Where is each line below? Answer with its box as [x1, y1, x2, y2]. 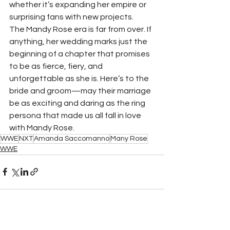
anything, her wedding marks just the [9, 37, 149, 46]
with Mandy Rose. [9, 123, 74, 132]
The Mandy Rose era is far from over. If [9, 25, 153, 33]
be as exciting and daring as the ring [9, 99, 147, 107]
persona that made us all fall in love [9, 111, 143, 120]
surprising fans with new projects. [9, 12, 133, 21]
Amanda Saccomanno [34, 135, 109, 142]
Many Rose [110, 135, 147, 142]
